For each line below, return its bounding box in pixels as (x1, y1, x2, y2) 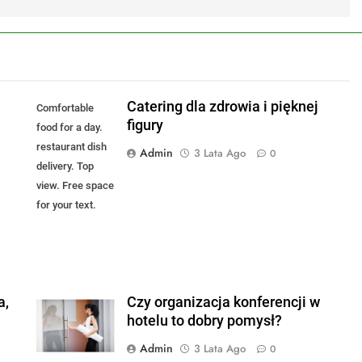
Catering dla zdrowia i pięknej (126, 99, 318, 116)
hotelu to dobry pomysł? (126, 313, 282, 330)
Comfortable (36, 102, 94, 115)
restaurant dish (36, 141, 107, 154)
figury (126, 117, 163, 134)
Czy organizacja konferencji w (126, 294, 320, 311)
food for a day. (36, 121, 103, 134)
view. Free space (36, 179, 114, 192)
